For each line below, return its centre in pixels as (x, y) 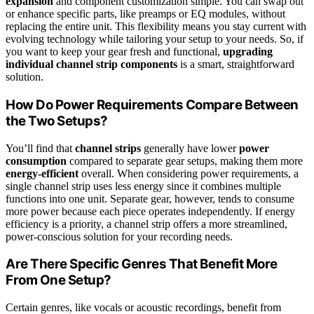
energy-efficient (42, 173)
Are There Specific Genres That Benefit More (142, 264)
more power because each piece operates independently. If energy (150, 211)
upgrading (248, 52)
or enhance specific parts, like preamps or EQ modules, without (145, 14)
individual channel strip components (91, 64)
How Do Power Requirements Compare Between (152, 104)
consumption (36, 161)
